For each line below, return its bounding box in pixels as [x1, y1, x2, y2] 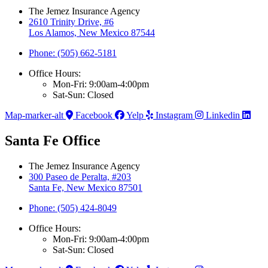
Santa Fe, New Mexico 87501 [29, 182, 142, 193]
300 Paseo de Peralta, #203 [29, 171, 131, 182]
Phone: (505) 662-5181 [29, 47, 117, 58]
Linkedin [206, 109, 240, 120]
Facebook [75, 109, 112, 120]
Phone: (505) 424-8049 [29, 202, 117, 213]
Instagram [156, 109, 193, 120]
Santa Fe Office [5, 132, 100, 148]
